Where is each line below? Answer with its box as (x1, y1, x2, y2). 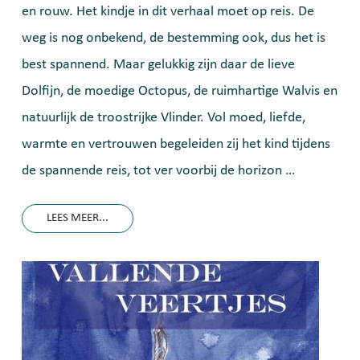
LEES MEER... (47, 212, 108, 224)
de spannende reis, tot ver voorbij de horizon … (22, 163, 295, 178)
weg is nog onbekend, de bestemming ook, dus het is (22, 31, 325, 46)
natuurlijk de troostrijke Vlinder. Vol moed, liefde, (22, 110, 305, 125)
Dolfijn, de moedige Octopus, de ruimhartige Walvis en (22, 84, 337, 99)
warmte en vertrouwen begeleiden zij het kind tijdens (22, 137, 330, 152)
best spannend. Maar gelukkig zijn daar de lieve (22, 57, 295, 72)
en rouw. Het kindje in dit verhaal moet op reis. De (22, 4, 314, 19)
